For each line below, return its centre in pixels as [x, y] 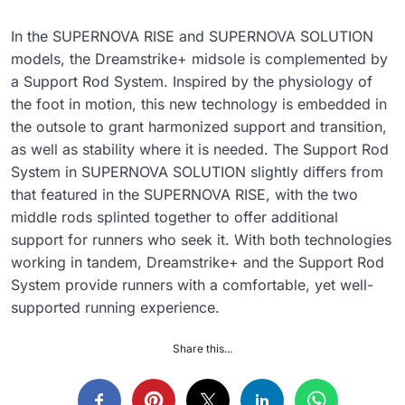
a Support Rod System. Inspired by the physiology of [192, 81]
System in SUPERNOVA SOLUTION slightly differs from [197, 171]
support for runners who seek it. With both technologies [201, 239]
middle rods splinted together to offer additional [174, 217]
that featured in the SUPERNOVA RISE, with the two [184, 194]
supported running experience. [118, 307]
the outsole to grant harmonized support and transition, [199, 126]
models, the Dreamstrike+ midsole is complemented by [199, 58]
